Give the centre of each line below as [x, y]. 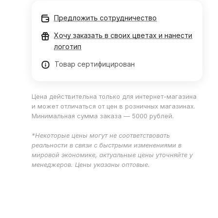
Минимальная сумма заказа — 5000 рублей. [103, 116]
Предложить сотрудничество [106, 18]
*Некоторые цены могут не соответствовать [101, 135]
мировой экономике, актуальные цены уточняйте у [112, 155]
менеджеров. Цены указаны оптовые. [91, 164]
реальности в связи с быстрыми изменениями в [107, 145]
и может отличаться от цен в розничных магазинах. [114, 106]
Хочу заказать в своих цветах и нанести [123, 35]
